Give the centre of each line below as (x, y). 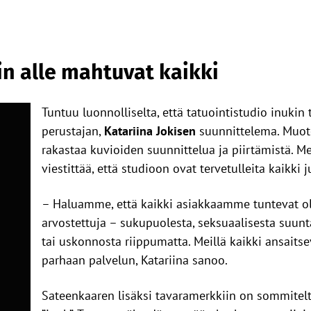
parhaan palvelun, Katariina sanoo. (135, 260)
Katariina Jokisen (150, 131)
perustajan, (73, 131)
